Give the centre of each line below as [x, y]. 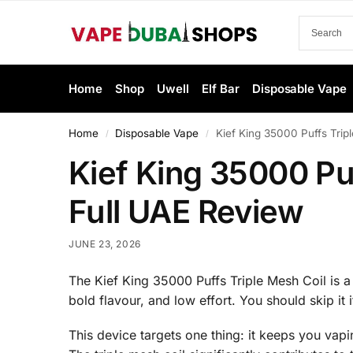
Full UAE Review [186, 212]
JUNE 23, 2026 [105, 244]
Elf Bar [221, 89]
